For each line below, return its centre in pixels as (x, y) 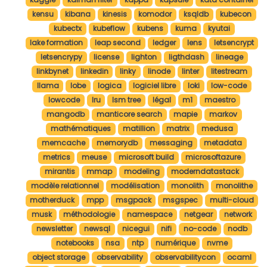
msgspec (181, 200)
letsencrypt (234, 43)
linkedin (94, 72)
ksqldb (196, 14)
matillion (139, 129)
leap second (117, 43)
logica (109, 86)
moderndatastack (205, 172)
